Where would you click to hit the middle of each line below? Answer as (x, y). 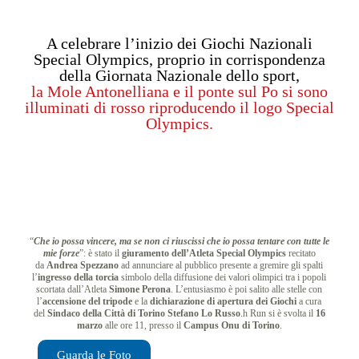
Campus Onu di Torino (231, 325)
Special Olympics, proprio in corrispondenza (179, 59)
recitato (302, 253)
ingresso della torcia (79, 277)
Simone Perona (140, 289)
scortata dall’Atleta (73, 289)
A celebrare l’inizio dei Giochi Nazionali (179, 43)
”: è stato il (100, 253)
